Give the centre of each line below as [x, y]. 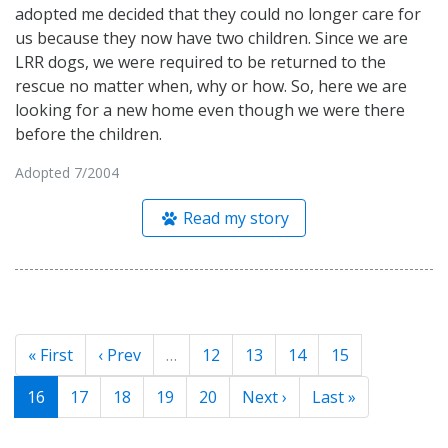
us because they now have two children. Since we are [211, 37]
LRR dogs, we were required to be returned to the [200, 61]
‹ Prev [119, 354]
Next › [264, 396]
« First [50, 354]
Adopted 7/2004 [67, 172]
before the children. [88, 133]
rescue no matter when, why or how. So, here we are [211, 85]
